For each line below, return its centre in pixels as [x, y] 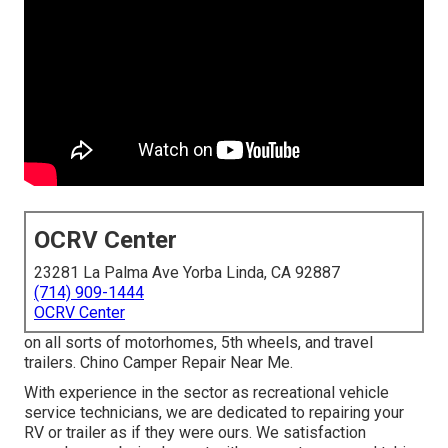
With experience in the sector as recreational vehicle [206, 393]
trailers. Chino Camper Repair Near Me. [158, 363]
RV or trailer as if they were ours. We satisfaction [195, 433]
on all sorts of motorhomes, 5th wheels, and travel [198, 343]
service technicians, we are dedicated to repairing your [214, 413]
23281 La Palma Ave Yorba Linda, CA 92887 [187, 273]
